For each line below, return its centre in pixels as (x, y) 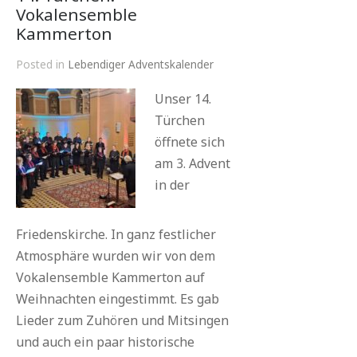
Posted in (42, 64)
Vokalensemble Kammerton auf (110, 277)
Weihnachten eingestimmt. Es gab (118, 299)
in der (172, 185)
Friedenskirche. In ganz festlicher (116, 234)
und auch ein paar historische (105, 342)
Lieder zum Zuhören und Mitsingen (122, 320)
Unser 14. (183, 99)
